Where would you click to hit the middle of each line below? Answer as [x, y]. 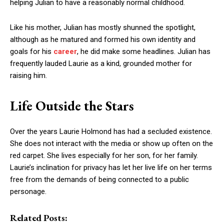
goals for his [32, 51]
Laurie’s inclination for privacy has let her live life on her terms [111, 167]
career [65, 51]
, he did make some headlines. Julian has [144, 51]
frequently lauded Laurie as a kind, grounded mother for [101, 63]
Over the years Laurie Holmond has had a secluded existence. [111, 131]
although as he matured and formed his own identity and [103, 39]
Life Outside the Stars [72, 106]
